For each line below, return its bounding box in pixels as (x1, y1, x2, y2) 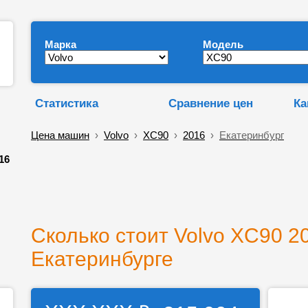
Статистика (35, 96, 98, 110)
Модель (203, 38, 243, 50)
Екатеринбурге (31, 247, 173, 270)
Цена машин (31, 129, 89, 141)
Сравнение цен (168, 96, 253, 110)
